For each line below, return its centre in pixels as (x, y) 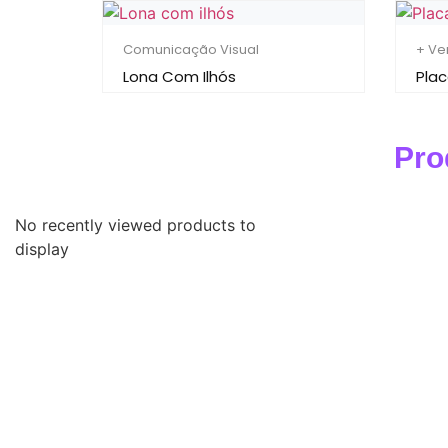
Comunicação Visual (191, 50)
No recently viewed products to (135, 225)
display (42, 249)
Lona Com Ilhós (179, 77)
